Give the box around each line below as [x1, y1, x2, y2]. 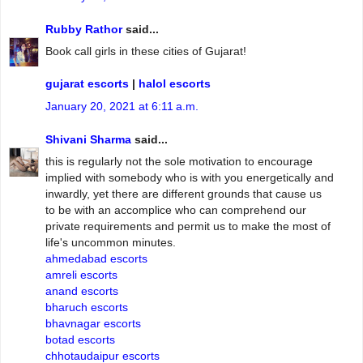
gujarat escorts [45, 77, 129, 91]
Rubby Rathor [45, 23, 122, 36]
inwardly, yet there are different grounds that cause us [45, 187, 322, 201]
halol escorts [139, 77, 211, 91]
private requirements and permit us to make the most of [45, 220, 331, 233]
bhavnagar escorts [45, 317, 141, 331]
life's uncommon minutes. [45, 236, 176, 250]
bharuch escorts [45, 301, 128, 314]
